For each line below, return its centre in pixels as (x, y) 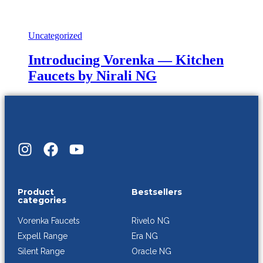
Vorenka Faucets (48, 220)
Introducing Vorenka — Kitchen (126, 60)
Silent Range (41, 251)
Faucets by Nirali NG (92, 76)
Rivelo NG (151, 220)
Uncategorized (55, 35)
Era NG (145, 236)
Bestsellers (157, 192)
